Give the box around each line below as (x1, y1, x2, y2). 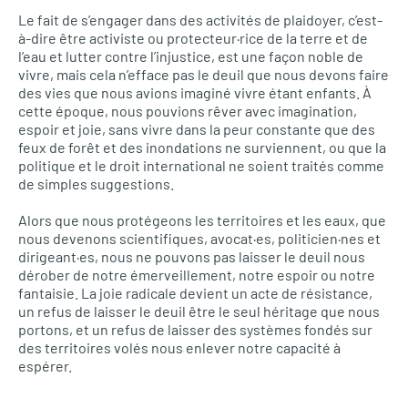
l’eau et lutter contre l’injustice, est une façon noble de (18, 47, 363, 65)
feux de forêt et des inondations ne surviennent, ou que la (18, 138, 386, 156)
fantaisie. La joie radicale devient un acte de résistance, (18, 284, 372, 301)
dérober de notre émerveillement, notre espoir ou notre (18, 266, 375, 283)
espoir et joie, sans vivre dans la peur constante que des (18, 120, 375, 138)
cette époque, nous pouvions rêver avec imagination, (18, 102, 357, 119)
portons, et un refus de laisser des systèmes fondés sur (18, 321, 372, 338)
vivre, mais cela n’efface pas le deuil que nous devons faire (18, 66, 389, 83)
